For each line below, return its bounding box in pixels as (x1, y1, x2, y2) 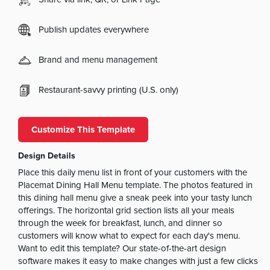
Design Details (18, 150, 76, 161)
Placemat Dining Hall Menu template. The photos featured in (18, 181, 253, 190)
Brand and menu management (39, 55, 158, 65)
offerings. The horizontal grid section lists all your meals (18, 206, 235, 216)
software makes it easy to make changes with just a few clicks (18, 257, 259, 266)
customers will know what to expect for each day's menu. (18, 231, 240, 241)
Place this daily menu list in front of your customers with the (18, 168, 248, 178)
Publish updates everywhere (39, 25, 149, 35)
